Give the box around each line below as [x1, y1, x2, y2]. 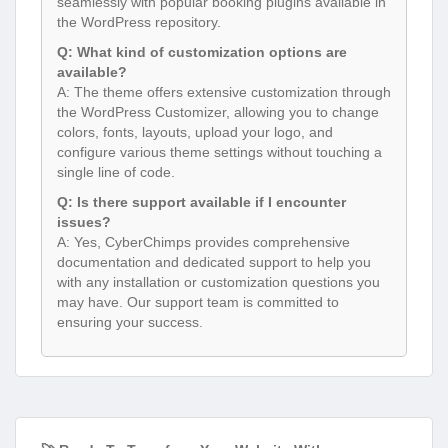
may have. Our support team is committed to [57, 294, 339, 311]
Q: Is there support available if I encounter [57, 194, 346, 211]
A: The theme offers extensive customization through [57, 84, 391, 101]
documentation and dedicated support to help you [57, 254, 371, 271]
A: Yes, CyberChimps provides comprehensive [57, 234, 350, 251]
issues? [57, 214, 111, 231]
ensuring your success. [57, 314, 203, 331]
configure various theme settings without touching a [57, 144, 382, 161]
